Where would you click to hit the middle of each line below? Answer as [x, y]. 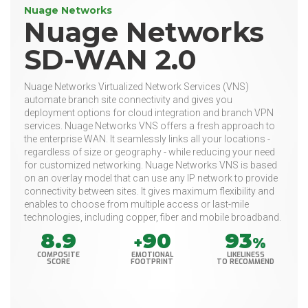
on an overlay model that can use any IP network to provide [151, 178]
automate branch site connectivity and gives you [128, 100]
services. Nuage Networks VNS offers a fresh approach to [150, 126]
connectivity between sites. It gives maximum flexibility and [149, 191]
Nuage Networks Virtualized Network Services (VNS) [136, 87]
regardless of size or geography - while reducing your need [150, 152]
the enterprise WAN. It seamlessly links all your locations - [147, 139]
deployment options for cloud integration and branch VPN [149, 113]
